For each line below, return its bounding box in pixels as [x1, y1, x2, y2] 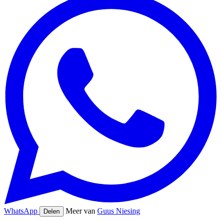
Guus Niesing [97, 206, 140, 215]
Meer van [66, 206, 97, 215]
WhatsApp [4, 206, 39, 215]
